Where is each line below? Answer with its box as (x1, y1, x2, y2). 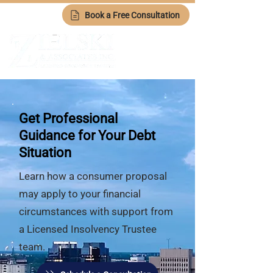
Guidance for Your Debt (19, 128, 155, 143)
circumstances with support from (19, 205, 173, 218)
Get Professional (19, 111, 118, 126)
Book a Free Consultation (85, 10, 180, 20)
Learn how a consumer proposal (19, 170, 167, 182)
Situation (19, 145, 71, 160)
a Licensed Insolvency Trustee (19, 223, 157, 235)
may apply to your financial (19, 188, 141, 200)
